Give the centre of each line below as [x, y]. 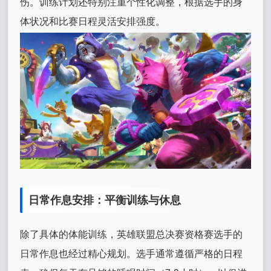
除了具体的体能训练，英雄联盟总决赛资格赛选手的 [132, 235]
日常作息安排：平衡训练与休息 [105, 201]
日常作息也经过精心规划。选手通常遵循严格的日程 [132, 254]
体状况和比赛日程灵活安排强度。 [93, 21]
